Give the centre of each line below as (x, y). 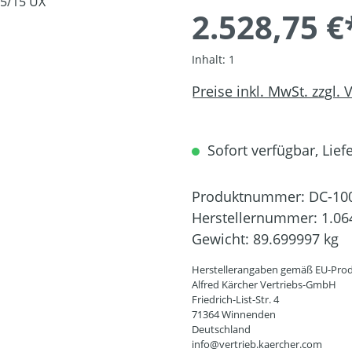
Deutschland (221, 330)
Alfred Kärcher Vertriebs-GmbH (264, 285)
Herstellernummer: (257, 218)
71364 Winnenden (234, 315)
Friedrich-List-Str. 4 (235, 300)
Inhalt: (210, 60)
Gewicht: (222, 239)
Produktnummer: (250, 197)
